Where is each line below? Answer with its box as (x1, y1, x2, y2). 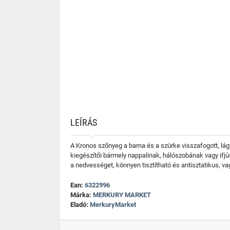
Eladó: (70, 201, 90, 208)
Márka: (70, 191, 93, 199)
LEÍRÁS (70, 117, 97, 128)
